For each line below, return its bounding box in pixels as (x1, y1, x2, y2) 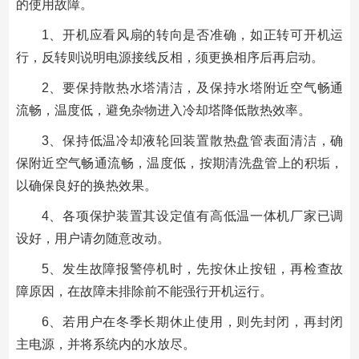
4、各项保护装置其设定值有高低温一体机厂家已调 (41, 208, 344, 223)
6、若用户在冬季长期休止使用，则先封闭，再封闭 (41, 314, 344, 329)
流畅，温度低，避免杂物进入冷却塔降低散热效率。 (15, 103, 311, 117)
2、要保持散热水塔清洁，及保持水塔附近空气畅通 (41, 80, 344, 95)
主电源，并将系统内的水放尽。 (15, 337, 196, 351)
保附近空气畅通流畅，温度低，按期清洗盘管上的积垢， (15, 155, 344, 170)
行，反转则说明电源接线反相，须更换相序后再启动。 (15, 50, 324, 64)
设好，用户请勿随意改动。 (15, 231, 170, 245)
